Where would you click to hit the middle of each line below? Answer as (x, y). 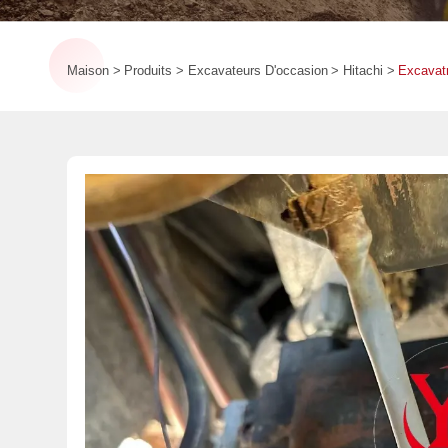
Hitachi (362, 70)
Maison (88, 70)
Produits (148, 70)
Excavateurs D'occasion (257, 70)
